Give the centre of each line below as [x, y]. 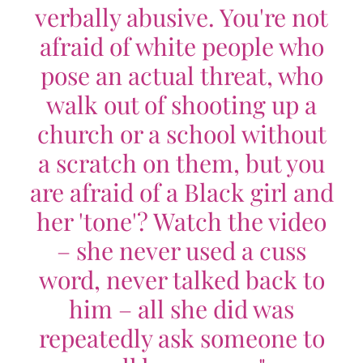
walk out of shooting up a [181, 104]
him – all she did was [181, 308]
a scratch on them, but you [181, 162]
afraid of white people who [181, 46]
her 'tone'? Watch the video [181, 221]
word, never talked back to [181, 279]
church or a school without [181, 133]
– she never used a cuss [181, 250]
